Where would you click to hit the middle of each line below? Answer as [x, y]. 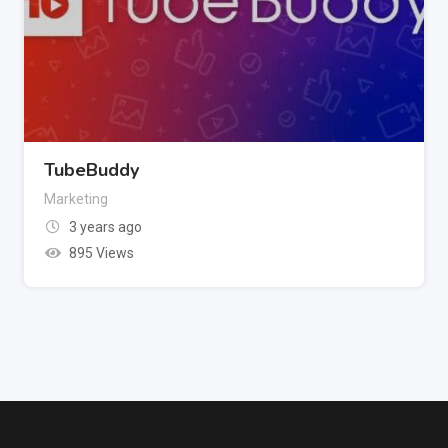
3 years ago [105, 227]
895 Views [101, 253]
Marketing [76, 199]
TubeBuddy [91, 170]
